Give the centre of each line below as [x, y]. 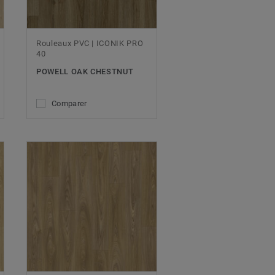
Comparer [69, 103]
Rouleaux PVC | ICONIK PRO [90, 43]
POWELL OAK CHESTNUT [85, 72]
